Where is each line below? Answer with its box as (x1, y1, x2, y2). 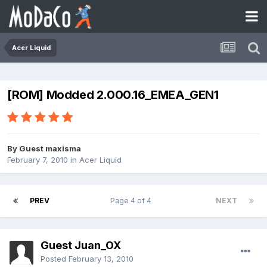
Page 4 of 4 (110, 196, 155, 206)
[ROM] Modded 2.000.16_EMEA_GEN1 (7, 88, 219, 103)
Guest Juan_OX (41, 239, 121, 252)
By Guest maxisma (7, 144, 81, 154)
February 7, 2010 (7, 155, 68, 165)
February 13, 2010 (69, 254, 133, 264)
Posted (41, 254, 69, 264)
